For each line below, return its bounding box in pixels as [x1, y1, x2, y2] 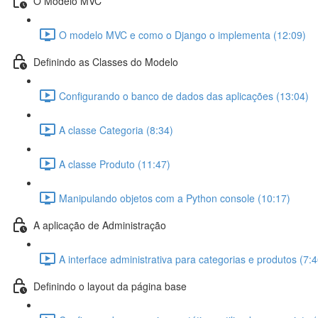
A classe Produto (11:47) [59, 156, 170, 171]
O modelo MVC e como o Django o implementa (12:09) [59, 27, 306, 42]
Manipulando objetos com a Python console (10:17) [59, 190, 290, 205]
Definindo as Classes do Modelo [33, 54, 178, 69]
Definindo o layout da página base [33, 278, 187, 293]
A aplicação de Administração [33, 217, 166, 232]
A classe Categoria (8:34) [59, 122, 173, 137]
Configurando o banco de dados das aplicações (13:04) [59, 88, 309, 103]
